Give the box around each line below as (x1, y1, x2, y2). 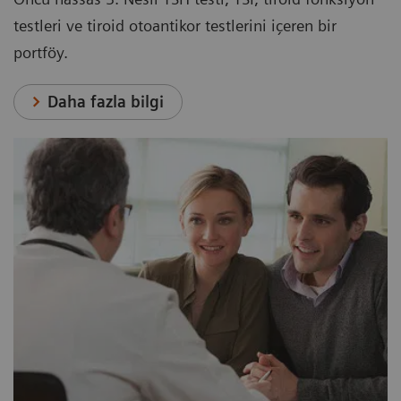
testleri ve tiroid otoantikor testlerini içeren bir (13, 16, 337, 36)
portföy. (13, 43, 68, 63)
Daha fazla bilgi (47, 92, 165, 112)
